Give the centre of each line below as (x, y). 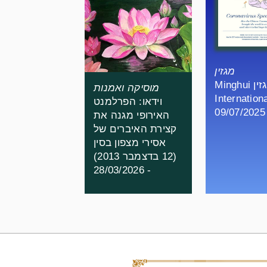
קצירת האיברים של (135, 129)
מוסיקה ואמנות (127, 88)
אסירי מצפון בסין (130, 143)
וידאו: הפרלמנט (128, 102)
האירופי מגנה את (132, 116)
